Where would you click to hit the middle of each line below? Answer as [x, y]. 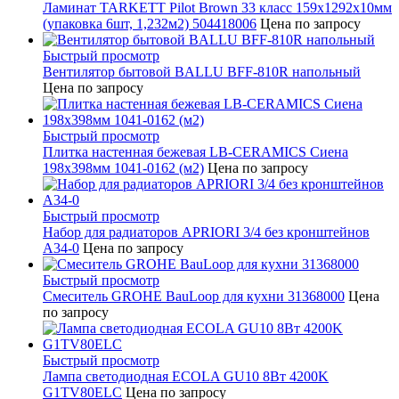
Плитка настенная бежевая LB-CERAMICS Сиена [195, 152]
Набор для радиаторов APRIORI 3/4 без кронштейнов [206, 232]
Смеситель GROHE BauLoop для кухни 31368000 [194, 297]
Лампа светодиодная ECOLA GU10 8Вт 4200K [186, 377]
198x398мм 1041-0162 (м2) [123, 168]
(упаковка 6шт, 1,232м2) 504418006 [150, 24]
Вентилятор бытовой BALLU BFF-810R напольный [202, 72]
